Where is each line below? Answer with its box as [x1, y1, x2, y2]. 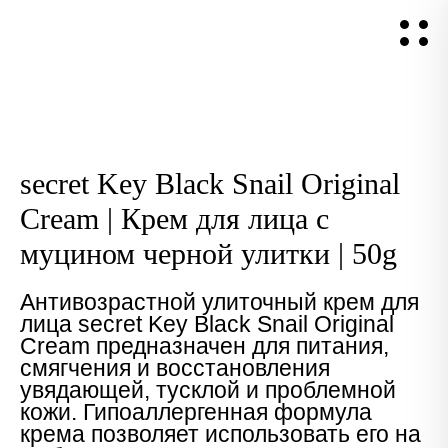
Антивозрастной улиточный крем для [20, 289, 419, 315]
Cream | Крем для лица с [20, 202, 329, 235]
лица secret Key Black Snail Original [20, 311, 394, 337]
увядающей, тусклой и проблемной [20, 377, 396, 403]
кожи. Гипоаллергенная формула [20, 399, 372, 425]
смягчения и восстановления [20, 355, 330, 381]
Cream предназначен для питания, [20, 333, 389, 359]
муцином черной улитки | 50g [20, 237, 397, 270]
